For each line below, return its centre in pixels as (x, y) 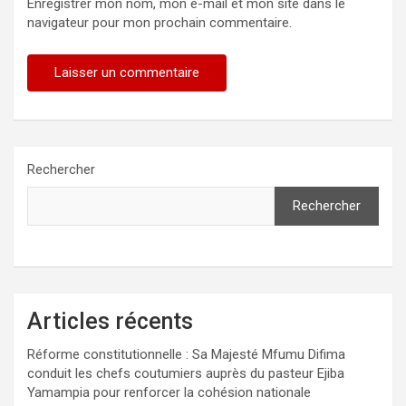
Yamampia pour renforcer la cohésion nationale (169, 392)
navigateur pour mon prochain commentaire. (159, 22)
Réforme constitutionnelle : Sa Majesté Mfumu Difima (186, 354)
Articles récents (110, 321)
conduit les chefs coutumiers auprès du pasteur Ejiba (186, 373)
